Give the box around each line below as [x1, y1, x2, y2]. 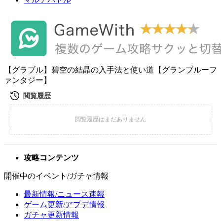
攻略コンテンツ [24, 153, 79, 162]
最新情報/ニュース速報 [24, 190, 105, 198]
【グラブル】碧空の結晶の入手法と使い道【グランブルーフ [4, 66, 217, 74]
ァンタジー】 [4, 76, 51, 84]
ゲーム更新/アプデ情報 [24, 200, 105, 209]
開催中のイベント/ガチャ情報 [4, 172, 109, 180]
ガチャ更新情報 [24, 211, 79, 219]
